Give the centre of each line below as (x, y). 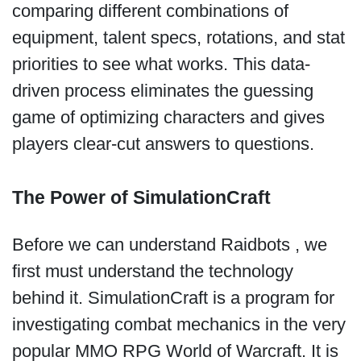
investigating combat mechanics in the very (178, 324)
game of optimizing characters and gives (168, 117)
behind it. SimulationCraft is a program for (173, 297)
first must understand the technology (152, 271)
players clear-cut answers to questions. (165, 144)
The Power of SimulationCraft (141, 197)
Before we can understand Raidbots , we (169, 244)
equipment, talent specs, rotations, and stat (178, 37)
